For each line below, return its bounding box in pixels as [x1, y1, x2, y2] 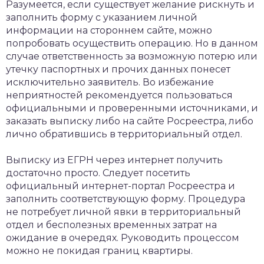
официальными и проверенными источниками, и [6, 103, 258, 114]
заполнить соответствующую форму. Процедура [6, 193, 245, 204]
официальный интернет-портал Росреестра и [6, 180, 235, 192]
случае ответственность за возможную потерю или [6, 51, 258, 62]
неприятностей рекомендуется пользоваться [6, 90, 233, 101]
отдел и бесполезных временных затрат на [6, 219, 217, 230]
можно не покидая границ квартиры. [6, 245, 195, 256]
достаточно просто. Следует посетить [6, 167, 190, 179]
